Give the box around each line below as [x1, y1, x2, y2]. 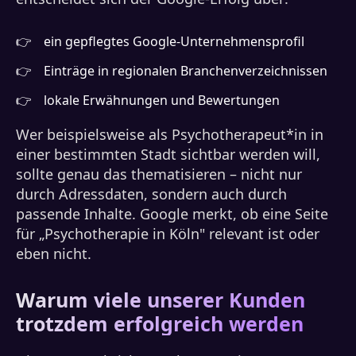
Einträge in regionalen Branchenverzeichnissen [44, 62, 327, 79]
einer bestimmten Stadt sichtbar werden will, [16, 145, 320, 164]
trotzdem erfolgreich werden [16, 310, 304, 337]
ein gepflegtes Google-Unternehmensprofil [44, 33, 304, 50]
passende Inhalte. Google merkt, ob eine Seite [16, 204, 328, 223]
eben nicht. [16, 244, 91, 263]
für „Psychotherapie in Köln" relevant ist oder [16, 224, 319, 243]
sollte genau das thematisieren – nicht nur [16, 164, 302, 184]
